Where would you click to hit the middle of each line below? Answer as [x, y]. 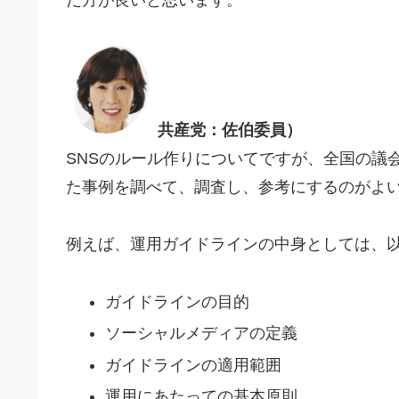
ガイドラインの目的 [177, 301]
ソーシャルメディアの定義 [201, 334]
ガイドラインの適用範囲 [193, 365]
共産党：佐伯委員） [230, 130]
